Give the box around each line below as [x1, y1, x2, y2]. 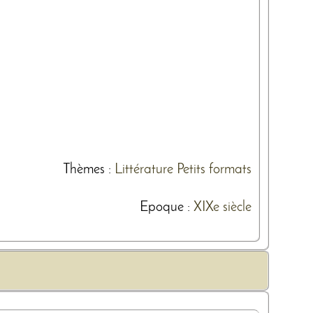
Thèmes [63, 162, 105, 177]
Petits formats [177, 162, 252, 177]
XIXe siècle [194, 200, 252, 214]
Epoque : [140, 200, 194, 214]
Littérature [115, 162, 173, 177]
